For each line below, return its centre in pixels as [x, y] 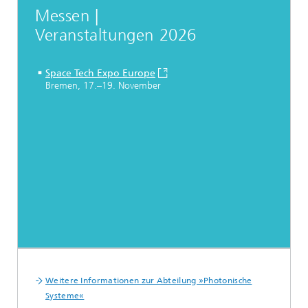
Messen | [67, 16]
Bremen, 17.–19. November [103, 86]
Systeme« [65, 296]
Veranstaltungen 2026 [116, 35]
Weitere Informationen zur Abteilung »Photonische [149, 281]
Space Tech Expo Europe [100, 74]
